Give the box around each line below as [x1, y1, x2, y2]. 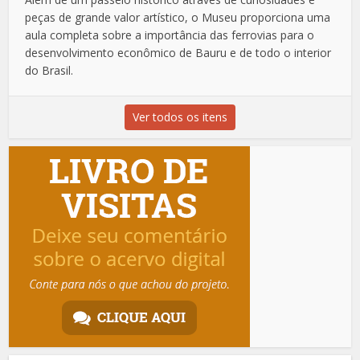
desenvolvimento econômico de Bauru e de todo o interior [25, 45, 332, 60]
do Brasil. [25, 63, 74, 78]
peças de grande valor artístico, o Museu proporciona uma [25, 10, 331, 25]
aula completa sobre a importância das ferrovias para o [25, 27, 315, 43]
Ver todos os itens [133, 109, 227, 125]
